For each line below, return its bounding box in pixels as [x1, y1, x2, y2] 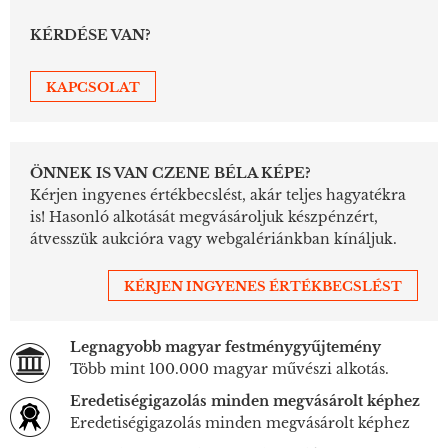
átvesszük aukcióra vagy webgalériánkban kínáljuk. [30, 230, 397, 249]
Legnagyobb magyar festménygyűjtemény [70, 338, 381, 357]
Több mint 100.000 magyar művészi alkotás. [70, 360, 389, 379]
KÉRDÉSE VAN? [30, 26, 151, 45]
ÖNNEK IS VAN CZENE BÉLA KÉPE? [30, 164, 311, 183]
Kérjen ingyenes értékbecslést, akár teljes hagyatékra [30, 186, 406, 205]
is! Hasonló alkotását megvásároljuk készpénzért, [30, 208, 378, 227]
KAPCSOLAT [46, 79, 140, 97]
